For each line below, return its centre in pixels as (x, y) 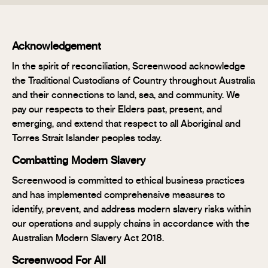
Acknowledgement (57, 46)
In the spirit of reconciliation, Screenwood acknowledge (129, 66)
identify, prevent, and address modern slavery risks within (132, 209)
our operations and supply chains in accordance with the (131, 223)
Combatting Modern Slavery (79, 161)
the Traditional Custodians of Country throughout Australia (133, 80)
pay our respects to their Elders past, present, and (117, 109)
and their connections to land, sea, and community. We (126, 95)
